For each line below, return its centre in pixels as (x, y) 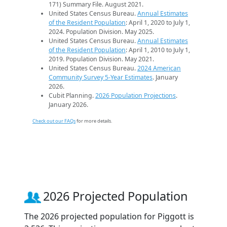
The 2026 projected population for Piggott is (109, 217)
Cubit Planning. (72, 96)
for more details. (94, 121)
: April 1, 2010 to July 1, (158, 50)
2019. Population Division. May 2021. (101, 59)
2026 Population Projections (136, 96)
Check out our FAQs (54, 121)
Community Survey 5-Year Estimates (101, 78)
